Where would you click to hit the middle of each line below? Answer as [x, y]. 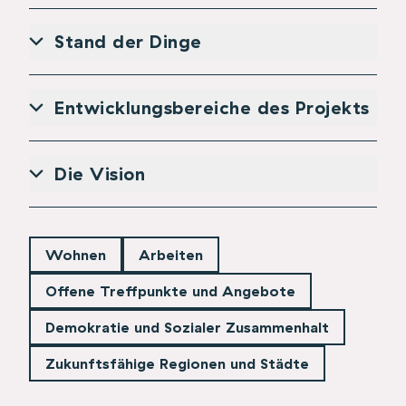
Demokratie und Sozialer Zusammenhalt [187, 327]
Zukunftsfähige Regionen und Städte [177, 363]
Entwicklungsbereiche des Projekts [212, 107]
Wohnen [76, 254]
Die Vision [100, 173]
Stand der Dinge [128, 41]
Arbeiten [171, 254]
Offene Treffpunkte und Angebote [170, 290]
